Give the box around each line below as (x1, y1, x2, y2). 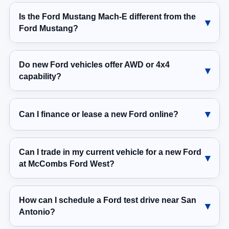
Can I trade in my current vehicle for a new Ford (19, 148, 201, 157)
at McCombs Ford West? (19, 159, 114, 169)
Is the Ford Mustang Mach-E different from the (19, 12, 196, 21)
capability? (19, 72, 61, 81)
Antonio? (19, 208, 55, 217)
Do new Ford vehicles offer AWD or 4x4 (19, 60, 170, 70)
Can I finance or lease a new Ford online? (19, 110, 178, 119)
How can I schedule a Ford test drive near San (19, 196, 196, 205)
